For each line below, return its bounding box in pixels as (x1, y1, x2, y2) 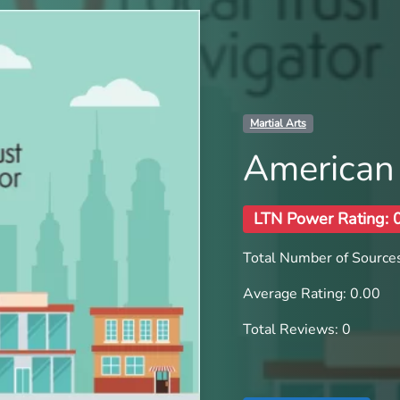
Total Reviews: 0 (243, 319, 351, 339)
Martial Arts (249, 116, 306, 131)
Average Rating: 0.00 (243, 283, 380, 304)
